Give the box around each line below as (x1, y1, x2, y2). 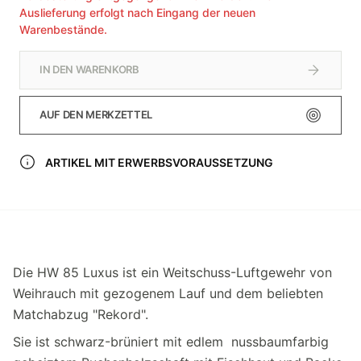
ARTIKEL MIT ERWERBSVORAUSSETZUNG (45, 155, 273, 169)
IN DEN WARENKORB (39, 63, 139, 77)
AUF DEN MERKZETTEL (39, 108, 153, 122)
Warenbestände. (19, 22, 107, 36)
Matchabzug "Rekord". (13, 305, 148, 322)
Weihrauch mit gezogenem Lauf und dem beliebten (13, 284, 323, 301)
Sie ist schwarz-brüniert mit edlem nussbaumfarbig (13, 333, 329, 350)
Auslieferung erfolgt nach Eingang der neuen (19, 5, 255, 19)
